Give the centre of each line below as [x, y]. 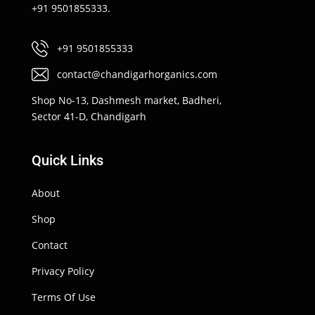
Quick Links [67, 161]
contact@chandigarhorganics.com [137, 75]
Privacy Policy [63, 271]
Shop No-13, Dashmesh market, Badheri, [126, 101]
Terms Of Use [63, 297]
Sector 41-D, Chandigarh [89, 117]
